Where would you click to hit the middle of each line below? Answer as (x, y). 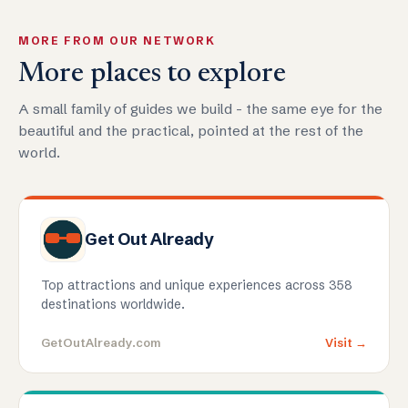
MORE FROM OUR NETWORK (117, 41)
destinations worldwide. (113, 305)
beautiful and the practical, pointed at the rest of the (191, 131)
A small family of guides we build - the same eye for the (200, 109)
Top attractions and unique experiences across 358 (197, 286)
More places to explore (152, 75)
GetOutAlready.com (101, 343)
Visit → (346, 343)
